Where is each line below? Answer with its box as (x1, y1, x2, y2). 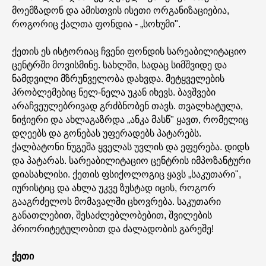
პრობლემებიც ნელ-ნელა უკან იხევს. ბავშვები (12, 87, 216, 97)
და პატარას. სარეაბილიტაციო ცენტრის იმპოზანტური (12, 156, 251, 166)
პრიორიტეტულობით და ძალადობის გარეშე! (12, 224, 214, 234)
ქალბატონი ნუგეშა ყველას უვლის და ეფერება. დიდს (12, 142, 249, 152)
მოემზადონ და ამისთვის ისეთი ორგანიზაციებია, (12, 5, 229, 15)
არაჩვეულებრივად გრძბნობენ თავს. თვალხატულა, (12, 101, 243, 111)
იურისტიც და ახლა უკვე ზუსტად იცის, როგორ (12, 183, 216, 193)
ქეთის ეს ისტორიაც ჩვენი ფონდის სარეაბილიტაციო (12, 46, 246, 56)
